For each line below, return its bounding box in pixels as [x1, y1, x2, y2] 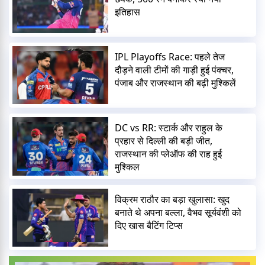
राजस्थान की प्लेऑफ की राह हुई [115, 147, 222, 161]
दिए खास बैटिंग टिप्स [115, 218, 183, 232]
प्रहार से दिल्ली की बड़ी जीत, [115, 134, 213, 148]
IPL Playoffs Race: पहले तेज [115, 50, 225, 64]
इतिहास [115, 5, 141, 18]
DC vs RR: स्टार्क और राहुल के [115, 121, 223, 135]
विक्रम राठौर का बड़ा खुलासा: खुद [115, 192, 230, 206]
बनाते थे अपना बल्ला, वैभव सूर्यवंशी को [115, 205, 242, 219]
